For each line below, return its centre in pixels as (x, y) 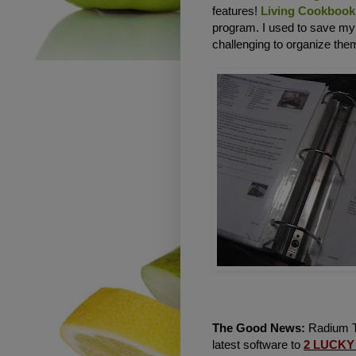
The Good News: (259, 328)
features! (236, 11)
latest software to (258, 345)
